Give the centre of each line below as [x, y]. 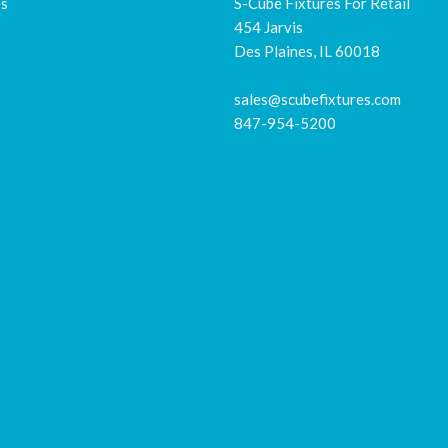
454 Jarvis [268, 27]
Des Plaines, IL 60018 [307, 51]
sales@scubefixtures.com [317, 99]
